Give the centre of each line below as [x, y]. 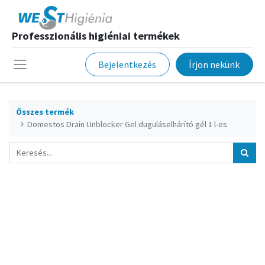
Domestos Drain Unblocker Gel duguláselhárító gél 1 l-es [127, 124]
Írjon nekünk [214, 65]
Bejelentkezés [127, 65]
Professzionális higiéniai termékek [96, 36]
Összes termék [45, 112]
